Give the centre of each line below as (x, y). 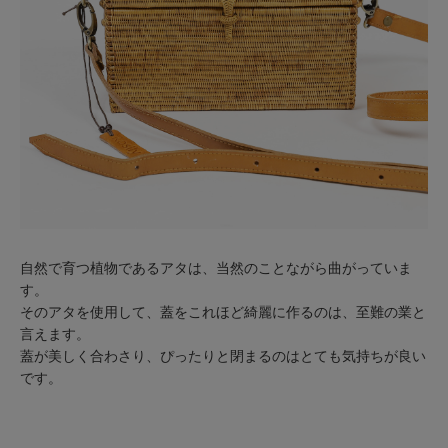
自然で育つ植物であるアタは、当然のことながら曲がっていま (215, 268)
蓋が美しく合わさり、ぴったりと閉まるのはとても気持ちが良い (222, 356)
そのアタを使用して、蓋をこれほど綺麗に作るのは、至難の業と (222, 312)
